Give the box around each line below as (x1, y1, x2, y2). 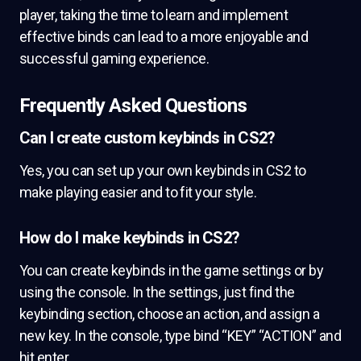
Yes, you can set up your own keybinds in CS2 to (19, 162, 306, 179)
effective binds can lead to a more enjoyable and (19, 28, 309, 45)
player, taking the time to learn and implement (19, 6, 288, 23)
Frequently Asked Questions (19, 94, 247, 117)
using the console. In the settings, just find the (19, 284, 295, 301)
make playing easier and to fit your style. (19, 184, 257, 201)
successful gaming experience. (19, 50, 210, 67)
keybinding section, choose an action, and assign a (19, 305, 319, 322)
